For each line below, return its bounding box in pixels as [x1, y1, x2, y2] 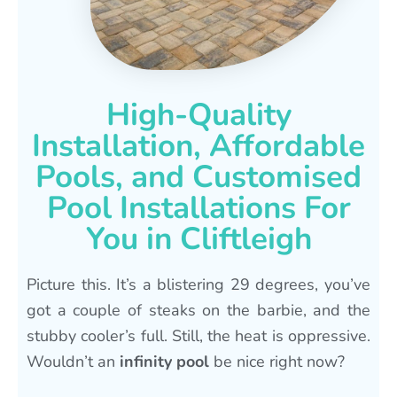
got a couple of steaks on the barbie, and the [27, 299, 370, 321]
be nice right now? [209, 350, 345, 372]
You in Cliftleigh [85, 217, 312, 260]
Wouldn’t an [27, 350, 120, 372]
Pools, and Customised [35, 155, 362, 198]
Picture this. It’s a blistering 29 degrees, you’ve [27, 273, 370, 295]
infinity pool [120, 350, 209, 372]
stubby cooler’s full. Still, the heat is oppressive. [27, 324, 370, 346]
